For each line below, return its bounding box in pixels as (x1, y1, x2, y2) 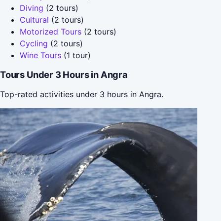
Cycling (20, 38, 48, 48)
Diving (20, 2, 43, 13)
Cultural (20, 14, 49, 25)
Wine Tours (20, 50, 61, 60)
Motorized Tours (20, 26, 81, 37)
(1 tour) (61, 50, 91, 60)
